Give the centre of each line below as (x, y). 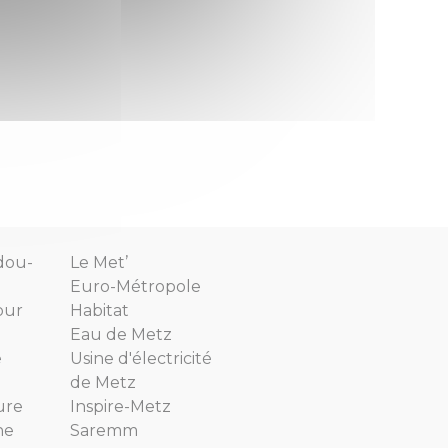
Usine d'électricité (141, 358)
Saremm (104, 430)
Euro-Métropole (135, 286)
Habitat (99, 310)
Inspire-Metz (120, 406)
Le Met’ (99, 262)
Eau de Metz (121, 334)
